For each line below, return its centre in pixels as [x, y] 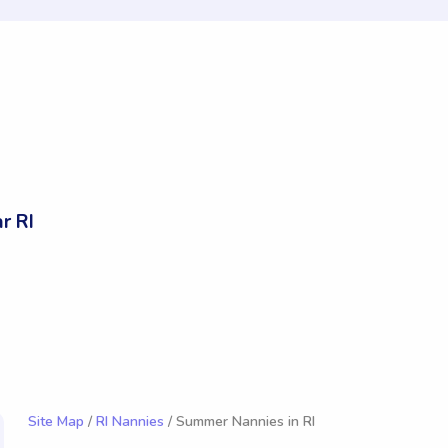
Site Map [56, 422]
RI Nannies [130, 422]
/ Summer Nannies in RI [239, 422]
